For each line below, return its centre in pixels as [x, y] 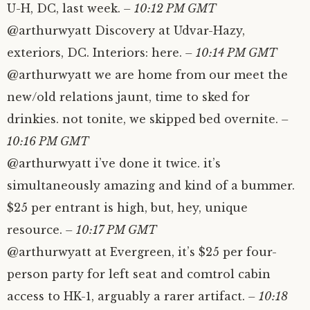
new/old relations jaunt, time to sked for [128, 97]
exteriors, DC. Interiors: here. [94, 53]
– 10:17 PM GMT [109, 230]
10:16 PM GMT [48, 141]
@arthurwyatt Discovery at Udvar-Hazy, [126, 30]
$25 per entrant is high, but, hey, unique [127, 208]
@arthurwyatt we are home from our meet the [147, 75]
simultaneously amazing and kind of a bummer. [151, 185]
